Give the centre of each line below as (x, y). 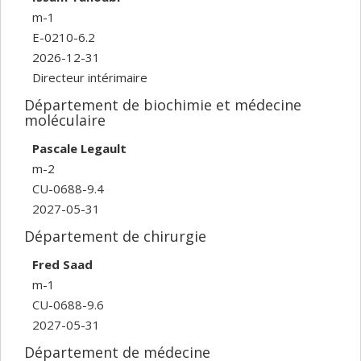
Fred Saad (62, 264)
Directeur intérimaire (90, 77)
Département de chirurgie (115, 236)
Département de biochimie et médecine (163, 105)
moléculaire (65, 120)
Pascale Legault (79, 148)
